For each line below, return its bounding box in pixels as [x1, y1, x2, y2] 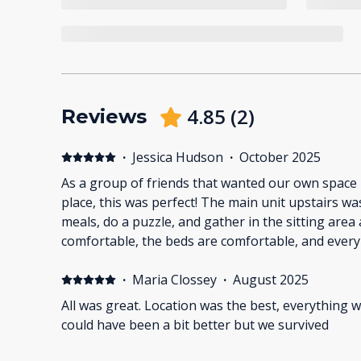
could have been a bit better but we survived [61, 316, 329, 334]
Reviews [61, 105, 147, 129]
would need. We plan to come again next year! [61, 251, 336, 270]
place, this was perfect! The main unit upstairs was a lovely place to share [61, 193, 201, 212]
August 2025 [232, 271, 309, 289]
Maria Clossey [131, 271, 217, 289]
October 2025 [239, 148, 321, 167]
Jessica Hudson [131, 148, 223, 167]
